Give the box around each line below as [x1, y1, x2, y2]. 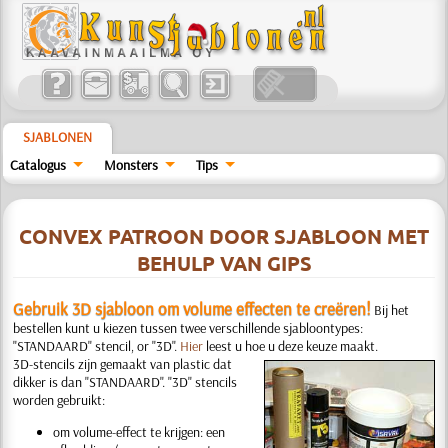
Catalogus [10, 156, 67, 174]
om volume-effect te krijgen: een [53, 423, 226, 441]
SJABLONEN [23, 128, 93, 146]
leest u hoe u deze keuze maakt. [203, 337, 379, 355]
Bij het [371, 301, 410, 319]
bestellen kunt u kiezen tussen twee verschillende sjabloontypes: [13, 319, 364, 337]
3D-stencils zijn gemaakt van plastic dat [13, 355, 233, 373]
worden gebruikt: [13, 391, 106, 409]
